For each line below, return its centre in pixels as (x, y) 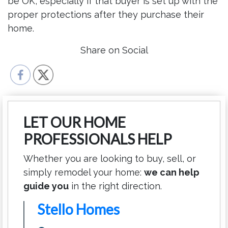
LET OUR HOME (75, 122)
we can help (172, 173)
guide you (46, 186)
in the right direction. (115, 186)
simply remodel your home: (84, 173)
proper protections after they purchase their (106, 15)
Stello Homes (78, 209)
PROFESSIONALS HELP (98, 139)
